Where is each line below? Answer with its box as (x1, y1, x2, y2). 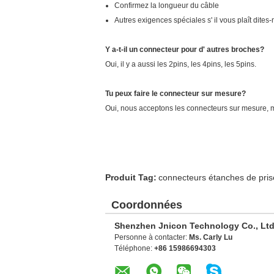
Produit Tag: (105, 172, 157, 182)
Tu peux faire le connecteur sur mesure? (105, 89, 246, 98)
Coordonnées (111, 199, 182, 211)
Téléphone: (114, 244, 154, 253)
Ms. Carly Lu (189, 233, 232, 242)
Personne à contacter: (114, 233, 189, 242)
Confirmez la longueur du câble (114, 1, 219, 10)
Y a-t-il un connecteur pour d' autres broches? (105, 45, 264, 54)
